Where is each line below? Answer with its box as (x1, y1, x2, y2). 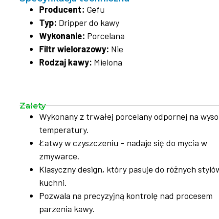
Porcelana (85, 30, 125, 41)
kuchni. (39, 177, 67, 188)
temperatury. (39, 124, 89, 135)
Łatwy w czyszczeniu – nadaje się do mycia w (39, 137, 207, 148)
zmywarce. (39, 151, 80, 161)
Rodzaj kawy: (39, 57, 92, 67)
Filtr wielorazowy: (39, 44, 109, 54)
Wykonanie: (39, 30, 85, 41)
